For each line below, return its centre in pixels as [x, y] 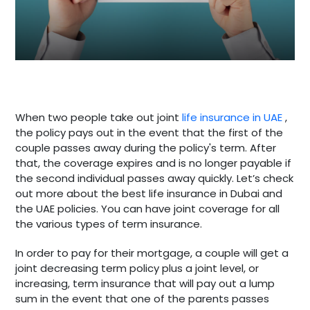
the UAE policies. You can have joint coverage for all [148, 208]
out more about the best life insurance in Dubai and [149, 193]
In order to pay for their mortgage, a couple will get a [152, 253]
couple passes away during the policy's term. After [146, 147]
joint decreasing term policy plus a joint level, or [137, 268]
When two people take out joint [99, 117]
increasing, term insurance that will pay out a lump [145, 283]
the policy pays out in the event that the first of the [149, 132]
